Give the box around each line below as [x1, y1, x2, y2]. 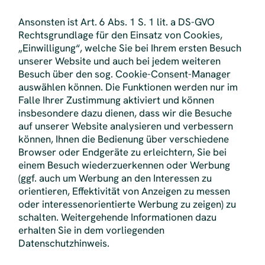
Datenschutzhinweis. [18, 237, 109, 250]
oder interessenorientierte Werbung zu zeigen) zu [18, 198, 236, 211]
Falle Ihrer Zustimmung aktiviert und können [18, 93, 214, 107]
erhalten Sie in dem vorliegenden [18, 224, 164, 237]
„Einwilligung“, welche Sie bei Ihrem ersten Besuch [18, 41, 241, 55]
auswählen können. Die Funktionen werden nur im [18, 80, 238, 94]
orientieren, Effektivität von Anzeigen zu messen [18, 185, 230, 198]
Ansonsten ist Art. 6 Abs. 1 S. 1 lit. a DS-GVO [18, 15, 215, 29]
